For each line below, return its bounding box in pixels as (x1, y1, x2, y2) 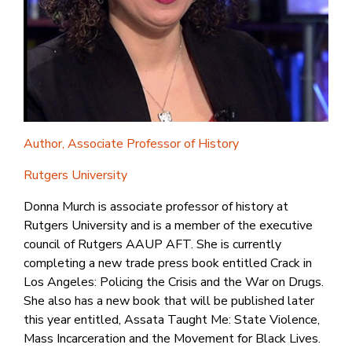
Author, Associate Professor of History (24, 134, 239, 152)
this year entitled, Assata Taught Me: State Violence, (24, 310, 320, 328)
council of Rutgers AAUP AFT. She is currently (24, 235, 281, 253)
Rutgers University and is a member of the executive (24, 216, 313, 234)
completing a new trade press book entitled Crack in (24, 254, 312, 272)
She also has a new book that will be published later (24, 291, 314, 310)
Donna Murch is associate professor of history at (24, 197, 288, 215)
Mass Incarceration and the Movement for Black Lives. (24, 329, 321, 347)
